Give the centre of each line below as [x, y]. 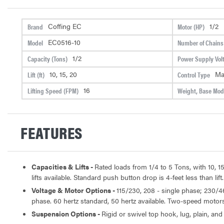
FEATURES [51, 132]
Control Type [194, 74]
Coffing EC [65, 26]
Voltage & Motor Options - [74, 190]
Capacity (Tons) [47, 58]
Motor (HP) [191, 26]
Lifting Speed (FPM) [53, 90]
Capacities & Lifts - [63, 166]
